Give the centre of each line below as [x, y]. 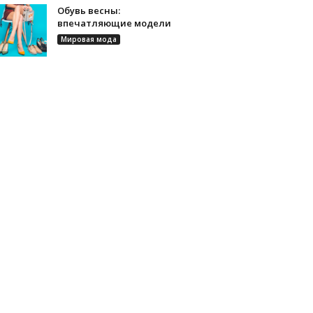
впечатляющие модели [114, 23]
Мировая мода [88, 39]
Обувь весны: [88, 10]
